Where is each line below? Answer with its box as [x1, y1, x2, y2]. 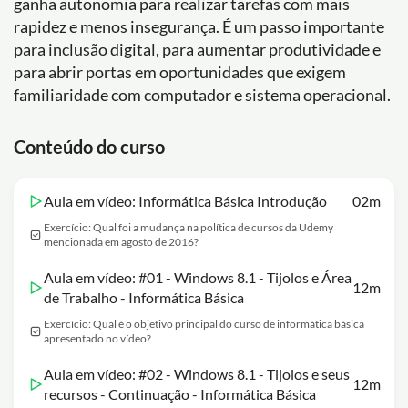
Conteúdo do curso [14, 136, 165, 158]
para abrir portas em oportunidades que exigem [14, 62, 346, 82]
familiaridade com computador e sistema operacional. [14, 85, 391, 105]
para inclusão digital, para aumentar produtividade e [14, 39, 381, 59]
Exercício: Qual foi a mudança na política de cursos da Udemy [44, 220, 333, 234]
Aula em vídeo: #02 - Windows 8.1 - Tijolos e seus [44, 365, 350, 382]
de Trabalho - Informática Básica [44, 289, 244, 306]
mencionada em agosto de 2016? [44, 235, 199, 249]
